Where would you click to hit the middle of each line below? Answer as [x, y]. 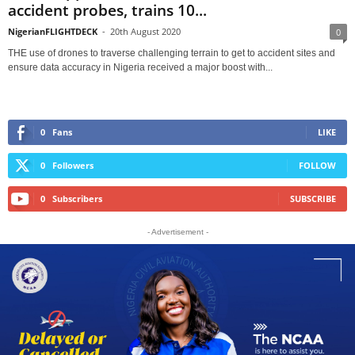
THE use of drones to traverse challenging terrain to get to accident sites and [172, 53]
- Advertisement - [177, 232]
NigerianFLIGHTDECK [53, 31]
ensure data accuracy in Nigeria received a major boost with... [140, 67]
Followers [73, 165]
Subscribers [77, 198]
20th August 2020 [145, 31]
